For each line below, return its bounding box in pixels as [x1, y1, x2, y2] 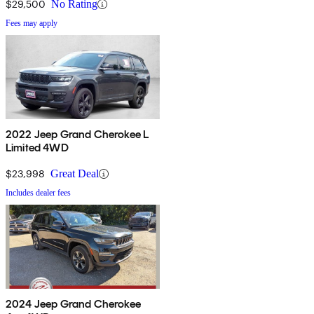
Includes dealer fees [6, 188, 71, 198]
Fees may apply [6, 18, 57, 29]
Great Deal [50, 168, 99, 180]
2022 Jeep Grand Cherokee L [6, 128, 149, 142]
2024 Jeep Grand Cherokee [6, 297, 141, 311]
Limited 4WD [6, 141, 69, 155]
